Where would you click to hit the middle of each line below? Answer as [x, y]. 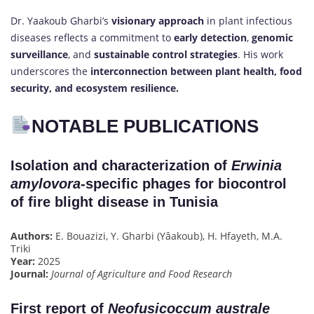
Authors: [32, 236]
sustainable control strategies [166, 54]
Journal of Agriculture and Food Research [142, 274]
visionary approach [158, 20]
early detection [210, 37]
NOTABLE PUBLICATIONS [145, 126]
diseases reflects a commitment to [92, 37]
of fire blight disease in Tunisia [114, 202]
